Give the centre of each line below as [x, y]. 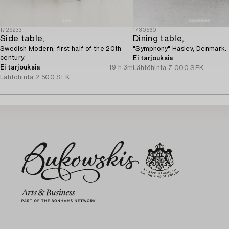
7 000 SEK [186, 68]
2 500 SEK [53, 77]
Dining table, [158, 39]
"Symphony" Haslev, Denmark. [180, 48]
